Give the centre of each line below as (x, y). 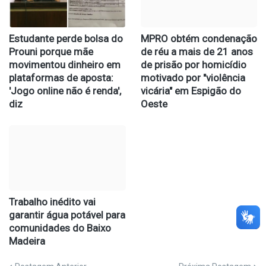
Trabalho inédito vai (52, 202)
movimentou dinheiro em (65, 65)
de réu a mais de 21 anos (197, 52)
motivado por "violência (193, 78)
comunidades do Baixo (60, 228)
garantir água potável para (67, 215)
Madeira (27, 241)
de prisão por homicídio (193, 65)
